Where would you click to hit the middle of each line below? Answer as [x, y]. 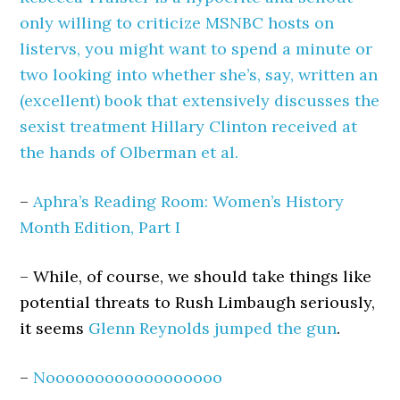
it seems [54, 328]
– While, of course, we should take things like [196, 276]
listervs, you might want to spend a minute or [196, 49]
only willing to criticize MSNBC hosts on [177, 23]
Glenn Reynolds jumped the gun [213, 328]
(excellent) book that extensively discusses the [200, 100]
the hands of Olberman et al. [129, 152]
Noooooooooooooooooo [128, 377]
